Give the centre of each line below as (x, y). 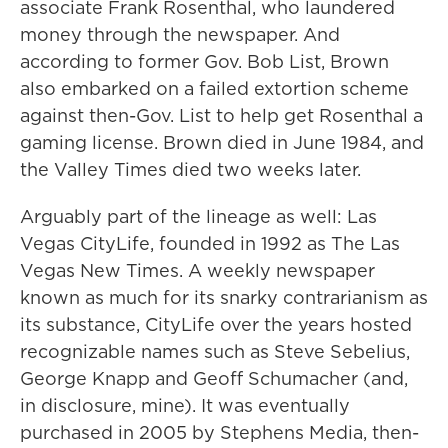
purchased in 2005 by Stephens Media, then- (219, 433)
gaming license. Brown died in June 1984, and (222, 143)
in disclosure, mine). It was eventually (185, 406)
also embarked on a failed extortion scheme (214, 89)
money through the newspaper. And (180, 35)
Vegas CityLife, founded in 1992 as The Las (210, 244)
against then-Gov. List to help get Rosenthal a (221, 116)
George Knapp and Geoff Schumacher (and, (214, 379)
